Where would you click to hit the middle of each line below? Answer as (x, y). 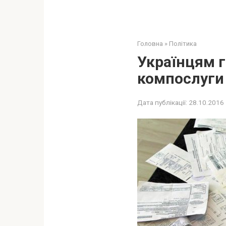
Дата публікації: (162, 102)
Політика (183, 44)
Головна (150, 44)
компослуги (181, 78)
